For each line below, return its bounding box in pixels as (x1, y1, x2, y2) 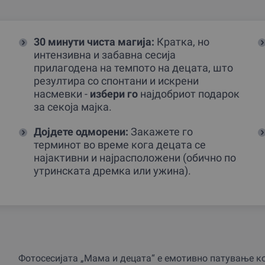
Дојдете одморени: (34, 125, 129, 138)
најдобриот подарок (138, 87, 240, 100)
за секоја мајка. (34, 100, 112, 113)
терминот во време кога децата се (34, 138, 206, 151)
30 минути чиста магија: (34, 35, 155, 48)
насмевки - (34, 87, 91, 100)
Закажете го (128, 125, 193, 138)
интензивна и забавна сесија (34, 48, 176, 61)
